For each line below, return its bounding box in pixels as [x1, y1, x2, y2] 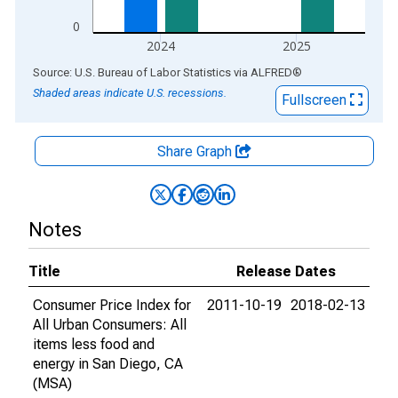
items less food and [33, 336, 155, 353]
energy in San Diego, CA [33, 355, 183, 372]
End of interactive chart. [15, 63, 161, 80]
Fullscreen [282, 92, 350, 108]
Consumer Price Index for [33, 297, 191, 314]
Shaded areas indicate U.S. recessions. [33, 86, 227, 99]
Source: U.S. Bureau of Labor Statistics [33, 66, 231, 79]
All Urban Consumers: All [33, 316, 187, 333]
